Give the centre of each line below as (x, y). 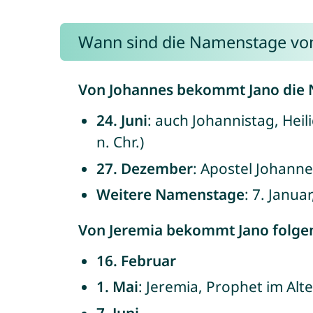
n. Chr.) (120, 142)
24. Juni (122, 120)
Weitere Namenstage (170, 194)
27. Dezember (144, 168)
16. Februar (136, 260)
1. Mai (117, 286)
